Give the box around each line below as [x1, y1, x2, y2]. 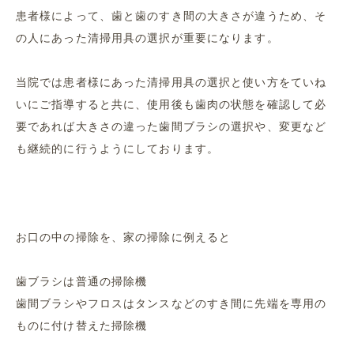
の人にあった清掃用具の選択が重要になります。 [16, 32, 279, 44]
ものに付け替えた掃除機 [16, 319, 148, 332]
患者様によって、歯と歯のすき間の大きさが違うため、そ [16, 9, 327, 22]
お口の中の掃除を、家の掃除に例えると [16, 231, 232, 243]
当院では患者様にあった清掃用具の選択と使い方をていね [16, 76, 327, 88]
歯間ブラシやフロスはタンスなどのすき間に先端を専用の [16, 297, 327, 310]
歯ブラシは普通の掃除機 [16, 275, 148, 288]
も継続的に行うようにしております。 [16, 142, 220, 155]
